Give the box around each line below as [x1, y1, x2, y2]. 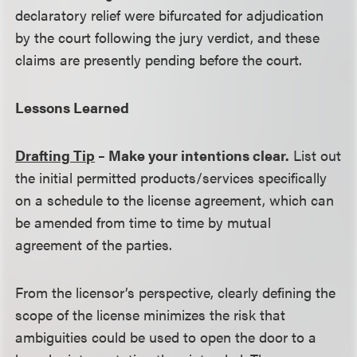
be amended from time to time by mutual [15, 212, 272, 232]
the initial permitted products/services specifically [15, 167, 328, 187]
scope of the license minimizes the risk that [15, 304, 286, 324]
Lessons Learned [15, 97, 130, 117]
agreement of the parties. [15, 234, 173, 254]
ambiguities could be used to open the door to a [15, 327, 317, 347]
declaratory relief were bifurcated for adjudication [15, 5, 324, 25]
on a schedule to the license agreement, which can [15, 190, 335, 210]
